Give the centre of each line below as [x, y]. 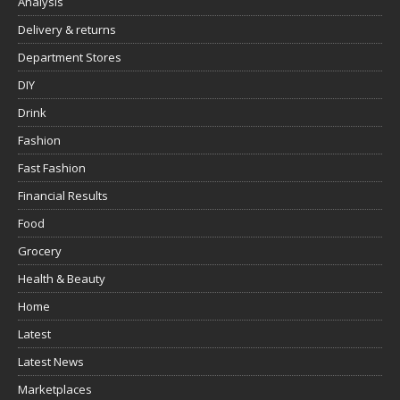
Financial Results [63, 196]
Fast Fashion [52, 168]
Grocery [40, 251]
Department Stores [70, 58]
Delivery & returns [67, 30]
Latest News [51, 362]
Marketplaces [55, 390]
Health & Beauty [62, 279]
